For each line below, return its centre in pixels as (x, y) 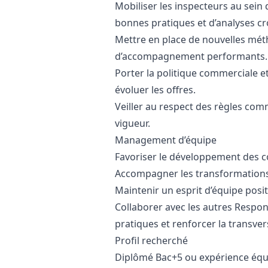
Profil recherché (151, 240)
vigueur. (133, 123)
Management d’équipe (166, 140)
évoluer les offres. (155, 90)
